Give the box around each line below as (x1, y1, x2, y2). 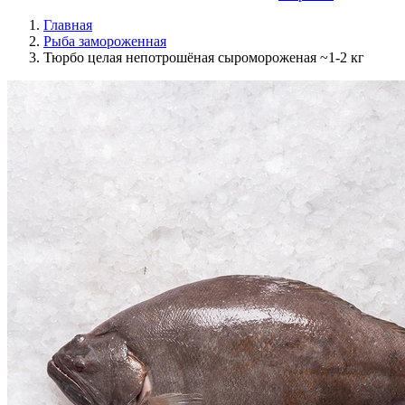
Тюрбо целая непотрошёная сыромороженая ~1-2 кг (43, 50, 364, 65)
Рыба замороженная (43, 33, 166, 49)
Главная (43, 17, 92, 33)
